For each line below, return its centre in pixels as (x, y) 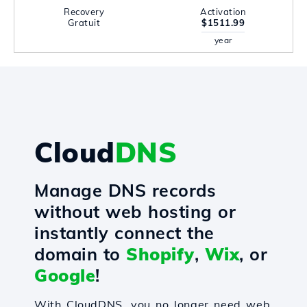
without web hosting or (135, 211)
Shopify (160, 254)
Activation (223, 12)
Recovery (84, 12)
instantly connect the (124, 233)
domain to (80, 254)
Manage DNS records (125, 190)
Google (65, 275)
